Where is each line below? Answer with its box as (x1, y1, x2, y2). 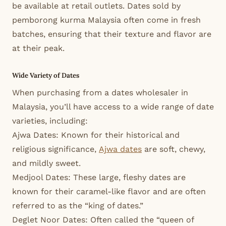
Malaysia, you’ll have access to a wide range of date (12, 101, 214, 111)
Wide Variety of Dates (12, 71, 79, 80)
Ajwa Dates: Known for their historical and (12, 130, 180, 140)
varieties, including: (12, 116, 88, 126)
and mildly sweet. (12, 158, 81, 168)
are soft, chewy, (142, 144, 205, 154)
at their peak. (12, 43, 65, 53)
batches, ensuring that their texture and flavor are (12, 29, 211, 39)
